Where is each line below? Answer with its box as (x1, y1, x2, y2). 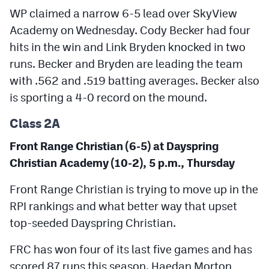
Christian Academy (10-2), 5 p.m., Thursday (10, 156, 235, 169)
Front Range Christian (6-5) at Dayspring (10, 139, 219, 153)
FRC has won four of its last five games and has (10, 242, 252, 256)
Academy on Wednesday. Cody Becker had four (10, 23, 250, 37)
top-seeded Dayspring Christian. (10, 216, 176, 229)
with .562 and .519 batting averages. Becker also (10, 73, 259, 87)
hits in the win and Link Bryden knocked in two (10, 40, 246, 53)
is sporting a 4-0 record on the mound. (10, 90, 207, 104)
